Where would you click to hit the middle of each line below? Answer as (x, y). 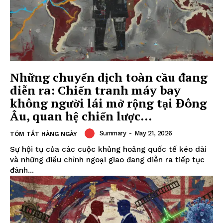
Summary (112, 133)
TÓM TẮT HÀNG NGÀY (44, 134)
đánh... (22, 170)
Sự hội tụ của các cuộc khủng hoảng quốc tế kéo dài (108, 149)
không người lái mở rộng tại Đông (109, 103)
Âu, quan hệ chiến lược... (81, 116)
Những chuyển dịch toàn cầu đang (109, 77)
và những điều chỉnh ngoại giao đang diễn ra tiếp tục (107, 160)
